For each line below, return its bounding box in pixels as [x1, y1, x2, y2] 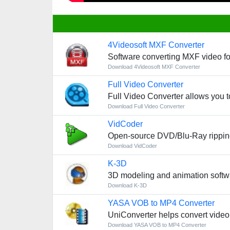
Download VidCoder [107, 143, 157, 149]
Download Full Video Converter [107, 103, 185, 109]
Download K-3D [107, 182, 147, 188]
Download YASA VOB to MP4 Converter [107, 222, 206, 228]
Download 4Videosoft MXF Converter [107, 64, 200, 70]
